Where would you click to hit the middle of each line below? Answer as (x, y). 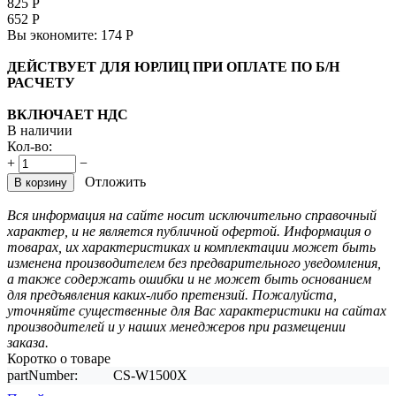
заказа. (28, 342)
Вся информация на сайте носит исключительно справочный (192, 215)
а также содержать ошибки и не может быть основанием (189, 278)
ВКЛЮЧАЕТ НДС (68, 114)
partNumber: (42, 375)
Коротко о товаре (59, 358)
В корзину (41, 182)
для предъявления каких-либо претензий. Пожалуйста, (172, 294)
